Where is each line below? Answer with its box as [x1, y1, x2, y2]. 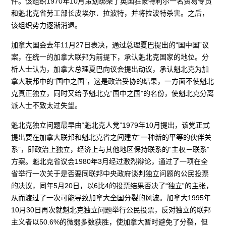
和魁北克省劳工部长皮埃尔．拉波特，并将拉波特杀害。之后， [11, 9, 209, 17]
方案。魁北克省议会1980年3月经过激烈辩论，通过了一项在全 [11, 157, 208, 165]
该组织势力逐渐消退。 [11, 21, 82, 29]
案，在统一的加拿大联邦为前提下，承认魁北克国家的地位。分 [11, 52, 209, 61]
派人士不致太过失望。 [11, 101, 82, 109]
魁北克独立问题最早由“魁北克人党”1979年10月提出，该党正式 [11, 121, 210, 129]
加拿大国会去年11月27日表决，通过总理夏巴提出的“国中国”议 [11, 40, 209, 49]
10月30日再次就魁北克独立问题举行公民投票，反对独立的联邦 [11, 205, 211, 214]
